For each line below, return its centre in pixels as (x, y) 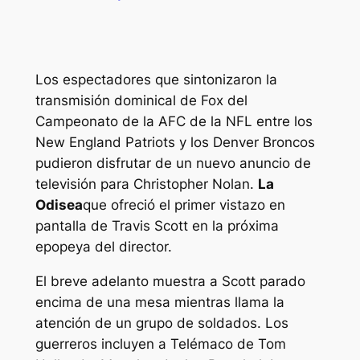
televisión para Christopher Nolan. (146, 184)
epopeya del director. (103, 247)
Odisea (59, 205)
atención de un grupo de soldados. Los (162, 323)
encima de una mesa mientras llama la (160, 303)
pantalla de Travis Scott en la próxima (157, 226)
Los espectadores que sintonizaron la (156, 80)
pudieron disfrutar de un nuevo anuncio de (173, 164)
